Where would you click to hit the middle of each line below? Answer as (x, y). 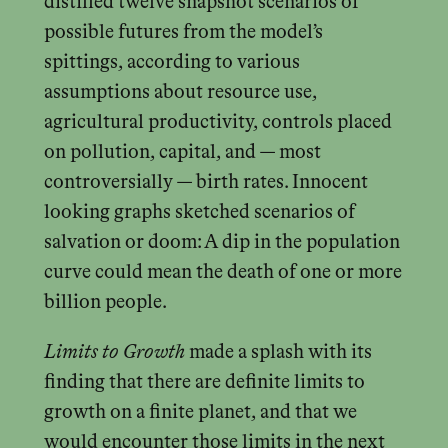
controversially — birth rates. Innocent (205, 183)
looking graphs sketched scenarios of (199, 213)
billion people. (105, 303)
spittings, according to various (171, 63)
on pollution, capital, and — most (182, 153)
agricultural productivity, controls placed (217, 123)
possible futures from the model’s (183, 33)
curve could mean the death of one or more (222, 273)
